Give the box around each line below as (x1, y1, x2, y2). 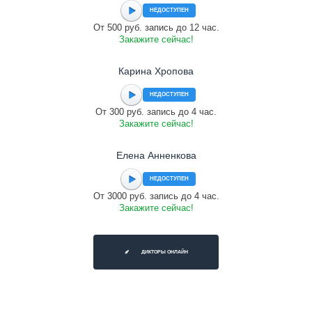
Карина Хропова (118, 65, 194, 77)
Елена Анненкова (116, 150, 196, 161)
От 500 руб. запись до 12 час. (93, 22, 219, 33)
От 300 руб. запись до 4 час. (95, 107, 217, 117)
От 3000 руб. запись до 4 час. (93, 191, 219, 201)
